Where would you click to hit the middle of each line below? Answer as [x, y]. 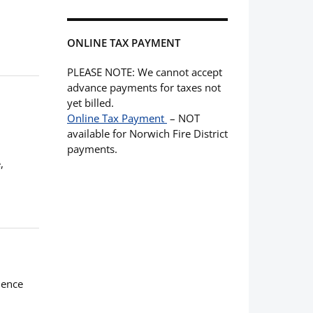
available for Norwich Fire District [147, 133]
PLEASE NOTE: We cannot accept [145, 72]
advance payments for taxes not [144, 87]
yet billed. [90, 103]
